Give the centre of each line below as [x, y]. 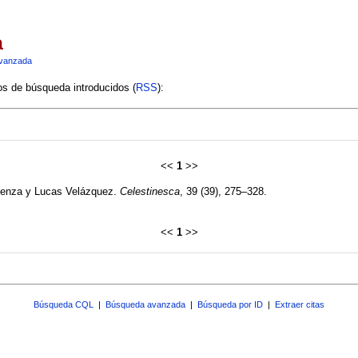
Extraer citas [300, 304]
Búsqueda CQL [64, 304]
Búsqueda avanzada [145, 304]
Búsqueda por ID [230, 304]
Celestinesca [149, 191]
